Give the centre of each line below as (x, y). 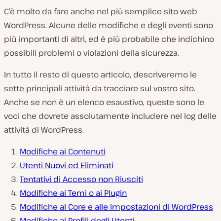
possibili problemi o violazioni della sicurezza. (92, 53)
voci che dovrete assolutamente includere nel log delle (110, 116)
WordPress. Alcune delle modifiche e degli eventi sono (109, 25)
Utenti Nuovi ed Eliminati (67, 165)
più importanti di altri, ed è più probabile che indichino (109, 39)
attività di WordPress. (44, 129)
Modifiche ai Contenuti (63, 151)
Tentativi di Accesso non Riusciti (81, 179)
